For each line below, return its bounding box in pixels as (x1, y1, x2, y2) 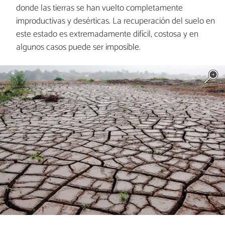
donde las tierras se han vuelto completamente (16, 1, 183, 16)
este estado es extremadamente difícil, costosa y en (16, 27, 198, 42)
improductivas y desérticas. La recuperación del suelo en (16, 14, 215, 29)
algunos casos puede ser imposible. (16, 40, 141, 55)
